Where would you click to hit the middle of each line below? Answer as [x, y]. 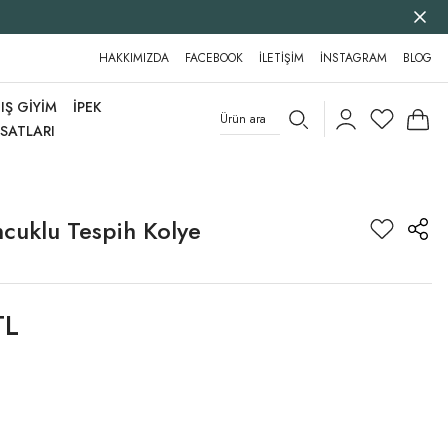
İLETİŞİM [281, 58]
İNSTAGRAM [353, 58]
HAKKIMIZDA [134, 58]
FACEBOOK [214, 58]
